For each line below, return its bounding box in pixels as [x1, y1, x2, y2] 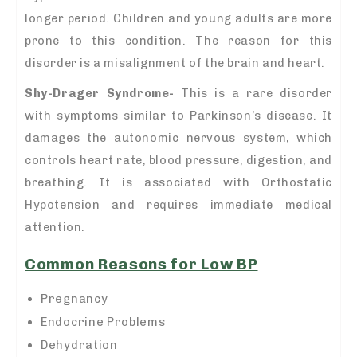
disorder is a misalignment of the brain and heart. [25, 56, 326, 71]
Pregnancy [41, 291, 108, 306]
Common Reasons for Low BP [25, 254, 258, 273]
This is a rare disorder [174, 86, 332, 101]
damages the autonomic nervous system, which [25, 131, 332, 146]
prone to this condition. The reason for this [25, 33, 332, 49]
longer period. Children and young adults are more [25, 11, 332, 26]
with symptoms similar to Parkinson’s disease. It [25, 108, 332, 124]
